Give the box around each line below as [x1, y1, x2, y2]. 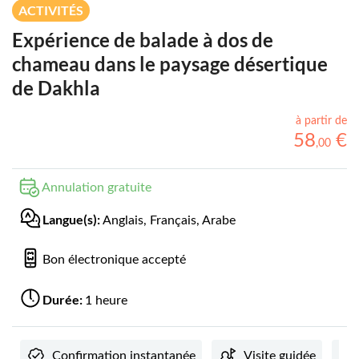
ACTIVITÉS [18, 2, 83, 18]
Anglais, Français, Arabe [103, 213, 236, 227]
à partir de [296, 115, 347, 127]
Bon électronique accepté [42, 253, 186, 267]
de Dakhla [12, 76, 100, 100]
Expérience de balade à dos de [12, 28, 273, 52]
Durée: [42, 291, 85, 307]
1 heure [85, 293, 127, 307]
